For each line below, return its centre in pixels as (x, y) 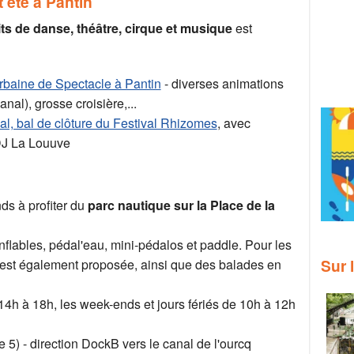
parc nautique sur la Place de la (180, 205)
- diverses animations (222, 84)
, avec (233, 123)
